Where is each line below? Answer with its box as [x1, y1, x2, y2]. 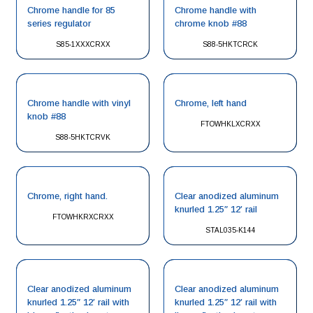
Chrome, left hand [175, 98, 247, 108]
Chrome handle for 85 [27, 5, 115, 15]
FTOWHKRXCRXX [52, 213, 114, 221]
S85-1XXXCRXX [55, 41, 110, 48]
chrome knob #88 [175, 18, 247, 29]
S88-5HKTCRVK [55, 133, 110, 141]
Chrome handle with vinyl [27, 98, 131, 108]
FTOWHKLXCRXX [200, 120, 261, 128]
